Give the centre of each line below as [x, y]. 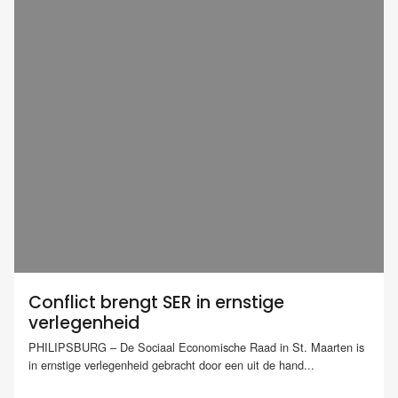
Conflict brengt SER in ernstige [156, 302]
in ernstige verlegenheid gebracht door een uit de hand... [171, 365]
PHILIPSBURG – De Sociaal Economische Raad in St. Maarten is [196, 347]
